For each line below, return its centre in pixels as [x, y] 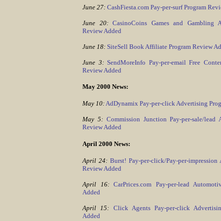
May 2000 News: [105, 87]
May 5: [93, 119]
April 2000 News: [106, 144]
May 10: [93, 104]
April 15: [96, 208]
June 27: [94, 7]
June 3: [93, 62]
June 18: [94, 46]
